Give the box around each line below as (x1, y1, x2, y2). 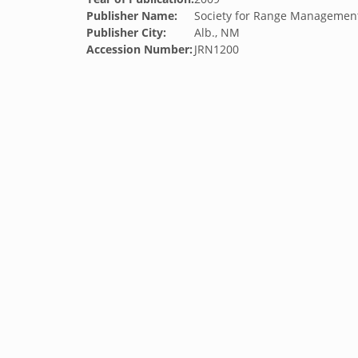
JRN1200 (194, 42, 239, 57)
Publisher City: (86, 25, 166, 40)
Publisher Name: (86, 8, 177, 23)
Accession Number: (86, 42, 193, 57)
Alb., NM (194, 25, 240, 40)
